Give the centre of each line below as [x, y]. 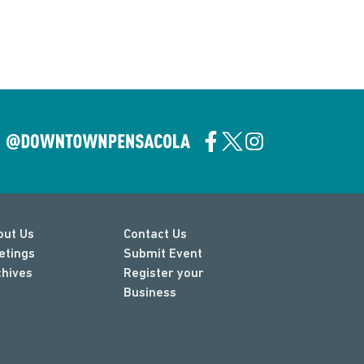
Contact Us [155, 235]
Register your [164, 274]
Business [150, 293]
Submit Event [163, 254]
